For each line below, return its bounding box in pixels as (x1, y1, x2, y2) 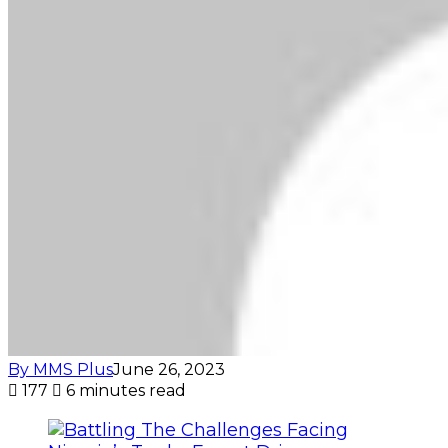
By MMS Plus (8, 359, 113, 379)
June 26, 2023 (113, 359, 225, 379)
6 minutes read (62, 380, 186, 400)
